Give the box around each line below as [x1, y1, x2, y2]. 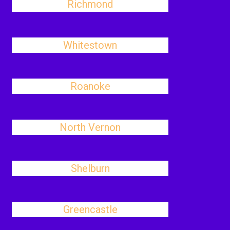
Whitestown [63, 39, 118, 51]
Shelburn [70, 162, 110, 175]
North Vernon [60, 121, 121, 133]
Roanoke [70, 80, 110, 92]
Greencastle [63, 203, 118, 216]
